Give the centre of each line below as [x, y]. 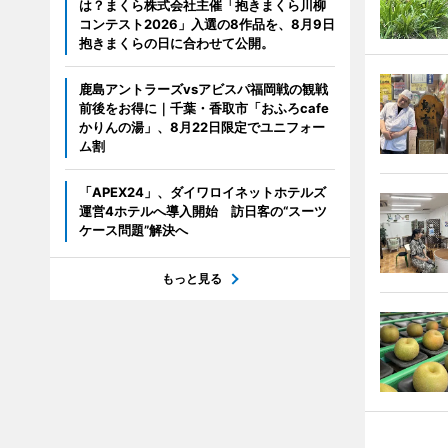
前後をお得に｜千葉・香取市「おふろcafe [203, 108]
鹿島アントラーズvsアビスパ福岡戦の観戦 [203, 89]
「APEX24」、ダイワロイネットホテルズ [202, 192]
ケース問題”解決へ [133, 230]
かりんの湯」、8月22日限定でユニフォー [201, 127]
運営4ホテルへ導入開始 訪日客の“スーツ [202, 211]
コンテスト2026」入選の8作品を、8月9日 [206, 24]
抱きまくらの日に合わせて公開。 [176, 43]
